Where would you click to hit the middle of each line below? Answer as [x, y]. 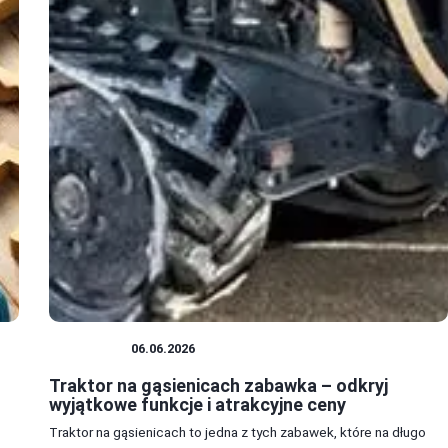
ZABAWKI [90, 349]
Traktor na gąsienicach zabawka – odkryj [218, 386]
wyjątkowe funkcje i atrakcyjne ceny [197, 405]
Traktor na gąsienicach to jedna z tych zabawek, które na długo [237, 432]
